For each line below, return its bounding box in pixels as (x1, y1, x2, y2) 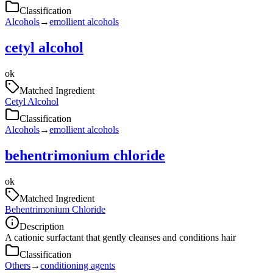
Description (19, 221, 64, 232)
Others (5, 260, 30, 271)
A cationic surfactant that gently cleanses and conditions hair (5, 232, 236, 243)
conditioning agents (40, 260, 115, 271)
